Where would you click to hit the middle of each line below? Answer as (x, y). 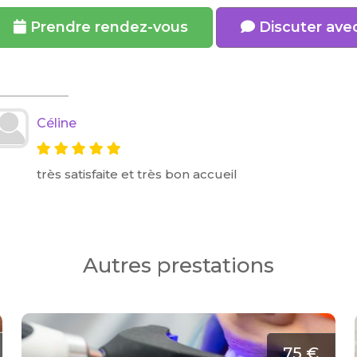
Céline (57, 123)
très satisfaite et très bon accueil (137, 174)
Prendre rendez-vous (108, 27)
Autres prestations (178, 265)
